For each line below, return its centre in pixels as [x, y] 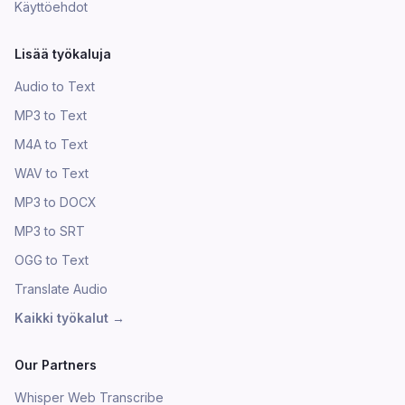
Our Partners [56, 365]
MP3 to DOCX [56, 202]
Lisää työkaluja [63, 54]
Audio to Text [55, 86]
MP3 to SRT [50, 231]
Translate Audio [61, 289]
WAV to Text [52, 173]
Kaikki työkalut [61, 318]
